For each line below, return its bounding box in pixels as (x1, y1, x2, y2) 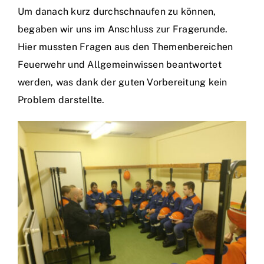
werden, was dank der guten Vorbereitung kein (18, 77, 227, 88)
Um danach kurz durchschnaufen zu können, (18, 6, 216, 17)
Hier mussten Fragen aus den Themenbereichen (18, 41, 233, 52)
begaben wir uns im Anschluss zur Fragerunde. (18, 24, 228, 35)
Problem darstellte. (18, 94, 105, 105)
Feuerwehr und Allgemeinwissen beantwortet (18, 59, 222, 70)
